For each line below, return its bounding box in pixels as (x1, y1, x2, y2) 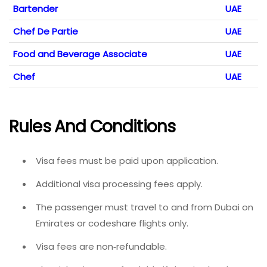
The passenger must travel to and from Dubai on (36, 200, 253, 213)
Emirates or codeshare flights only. (36, 216, 188, 229)
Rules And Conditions (9, 114, 176, 138)
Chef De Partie (13, 25, 78, 38)
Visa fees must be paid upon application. (36, 154, 218, 167)
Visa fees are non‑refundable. (36, 240, 167, 253)
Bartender (13, 2, 58, 15)
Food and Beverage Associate (13, 48, 147, 61)
